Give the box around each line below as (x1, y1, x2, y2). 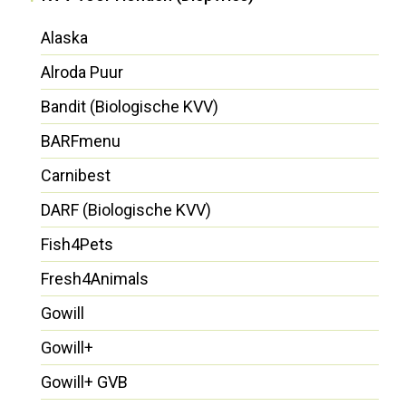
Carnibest (41, 165, 111, 185)
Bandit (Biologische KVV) (41, 96, 218, 116)
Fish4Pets (41, 234, 113, 254)
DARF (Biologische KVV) (41, 199, 211, 219)
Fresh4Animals (41, 268, 149, 288)
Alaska (41, 27, 88, 47)
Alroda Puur (41, 62, 123, 82)
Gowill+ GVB (41, 372, 128, 391)
